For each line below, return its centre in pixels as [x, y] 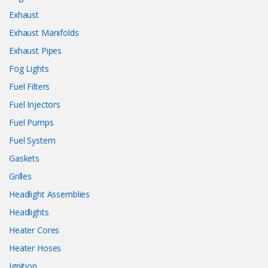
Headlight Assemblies [50, 194]
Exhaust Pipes [36, 51]
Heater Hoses [35, 248]
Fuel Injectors [35, 105]
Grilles [21, 176]
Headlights [29, 212]
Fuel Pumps [31, 123]
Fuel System [32, 141]
